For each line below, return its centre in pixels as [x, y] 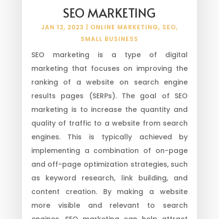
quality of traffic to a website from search [109, 123]
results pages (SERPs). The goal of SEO [109, 96]
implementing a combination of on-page [109, 150]
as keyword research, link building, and [109, 178]
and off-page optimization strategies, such [109, 164]
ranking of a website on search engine [109, 82]
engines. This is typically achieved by [109, 137]
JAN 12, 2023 [62, 27]
